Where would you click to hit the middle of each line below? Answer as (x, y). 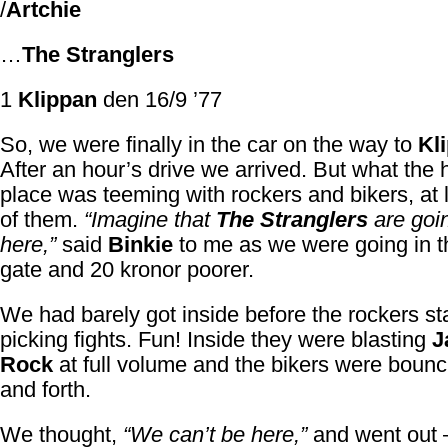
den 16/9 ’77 (159, 99)
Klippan (57, 99)
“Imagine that (150, 219)
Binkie (140, 244)
